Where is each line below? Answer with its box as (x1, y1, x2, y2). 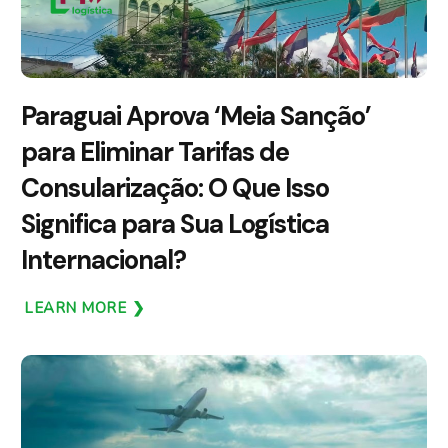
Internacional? (21, 242, 186, 277)
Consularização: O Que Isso (21, 170, 329, 205)
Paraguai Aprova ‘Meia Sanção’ (21, 98, 371, 133)
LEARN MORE (24, 298, 126, 319)
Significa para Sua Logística (21, 206, 329, 241)
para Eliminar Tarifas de (21, 134, 289, 169)
